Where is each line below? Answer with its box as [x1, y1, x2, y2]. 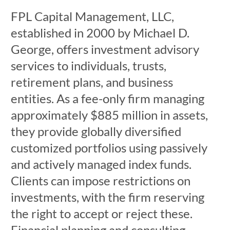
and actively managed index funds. [10, 157, 191, 171]
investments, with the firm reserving [10, 189, 204, 204]
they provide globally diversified [10, 124, 181, 139]
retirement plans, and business [10, 74, 173, 89]
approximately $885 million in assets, [10, 107, 208, 122]
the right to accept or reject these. [10, 206, 193, 221]
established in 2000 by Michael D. [10, 25, 189, 40]
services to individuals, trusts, [10, 58, 166, 73]
